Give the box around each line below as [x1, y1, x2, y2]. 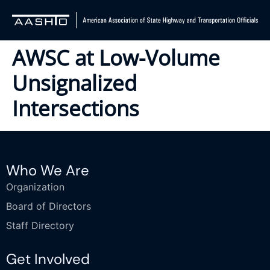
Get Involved [6, 250, 90, 269]
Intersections [12, 94, 139, 123]
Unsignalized [12, 69, 137, 98]
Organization [6, 181, 64, 193]
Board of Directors [6, 200, 91, 213]
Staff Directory [6, 219, 74, 232]
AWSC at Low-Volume [12, 43, 220, 72]
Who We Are [6, 161, 89, 180]
